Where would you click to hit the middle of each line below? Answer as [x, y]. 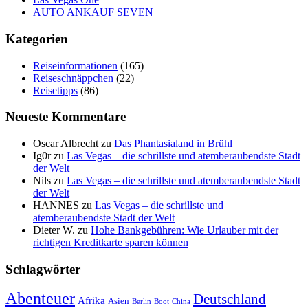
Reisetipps [55, 90]
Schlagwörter [43, 269]
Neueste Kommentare [66, 117]
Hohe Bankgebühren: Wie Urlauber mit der [185, 230]
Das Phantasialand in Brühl [173, 143]
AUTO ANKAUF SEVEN [93, 12]
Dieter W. [54, 230]
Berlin [142, 302]
